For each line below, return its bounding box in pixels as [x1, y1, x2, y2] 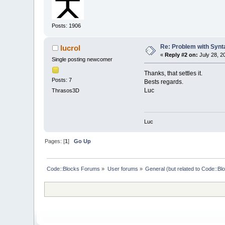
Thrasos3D [52, 87, 80, 93]
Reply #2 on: [165, 52, 198, 58]
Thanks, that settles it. [144, 70, 202, 77]
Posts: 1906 [52, 23, 81, 29]
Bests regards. [144, 78, 183, 86]
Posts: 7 [52, 76, 72, 83]
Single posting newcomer [52, 56, 113, 63]
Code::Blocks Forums [47, 165, 100, 172]
